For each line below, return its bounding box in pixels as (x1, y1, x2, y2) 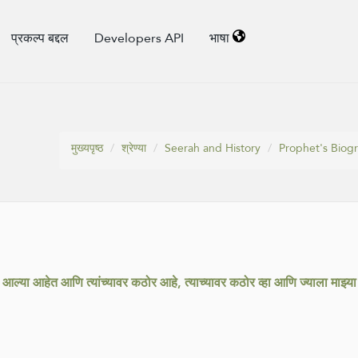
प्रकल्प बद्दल (11, 26, 70, 50)
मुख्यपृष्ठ (71, 137, 103, 158)
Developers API (94, 26, 185, 50)
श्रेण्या (121, 137, 146, 158)
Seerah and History (165, 137, 261, 158)
